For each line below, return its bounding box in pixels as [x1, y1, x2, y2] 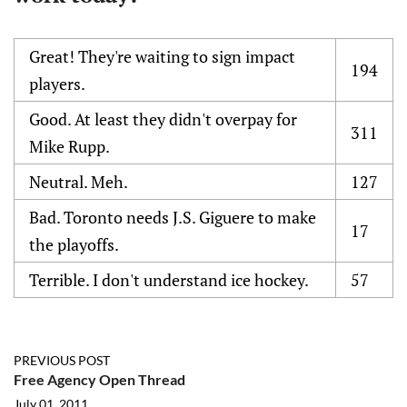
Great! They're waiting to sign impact [29, 45, 295, 67]
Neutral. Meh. [29, 171, 128, 193]
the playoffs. [29, 233, 119, 255]
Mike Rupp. [29, 135, 110, 157]
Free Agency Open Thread [14, 371, 185, 388]
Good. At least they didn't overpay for [29, 108, 297, 130]
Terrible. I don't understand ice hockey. [29, 269, 309, 291]
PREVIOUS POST [14, 352, 110, 368]
